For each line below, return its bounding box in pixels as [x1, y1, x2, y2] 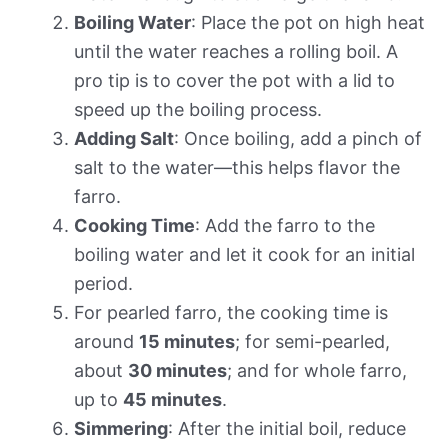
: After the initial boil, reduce [168, 418, 406, 440]
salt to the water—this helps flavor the [74, 157, 400, 179]
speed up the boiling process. [74, 99, 322, 121]
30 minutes [128, 360, 227, 382]
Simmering [74, 418, 168, 440]
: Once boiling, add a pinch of [174, 128, 422, 150]
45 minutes [123, 389, 222, 411]
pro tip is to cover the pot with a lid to [74, 70, 395, 92]
